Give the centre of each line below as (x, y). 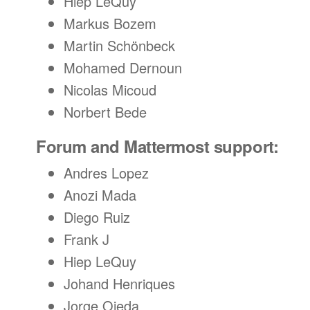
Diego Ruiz (97, 217)
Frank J (86, 239)
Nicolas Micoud (110, 90)
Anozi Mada (100, 195)
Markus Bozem (110, 23)
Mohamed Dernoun (123, 67)
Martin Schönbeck (119, 45)
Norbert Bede (105, 112)
